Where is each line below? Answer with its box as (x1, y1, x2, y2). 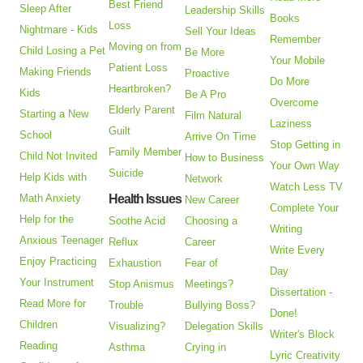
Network (185, 173, 224, 186)
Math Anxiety (19, 192, 82, 205)
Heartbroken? (109, 83, 172, 96)
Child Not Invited (19, 150, 98, 163)
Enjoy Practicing (19, 255, 97, 268)
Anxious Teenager (19, 234, 105, 247)
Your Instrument (19, 276, 95, 289)
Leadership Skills (185, 4, 266, 17)
